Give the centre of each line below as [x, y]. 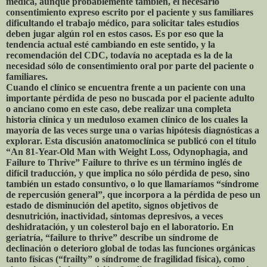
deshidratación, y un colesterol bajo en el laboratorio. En [120, 226]
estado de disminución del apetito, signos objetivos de [112, 205]
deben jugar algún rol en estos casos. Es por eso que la [115, 33]
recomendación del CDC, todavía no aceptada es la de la [119, 55]
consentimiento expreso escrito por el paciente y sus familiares [130, 12]
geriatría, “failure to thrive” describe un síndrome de [112, 237]
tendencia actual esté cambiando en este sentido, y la [111, 44]
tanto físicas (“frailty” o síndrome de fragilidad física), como [125, 259]
